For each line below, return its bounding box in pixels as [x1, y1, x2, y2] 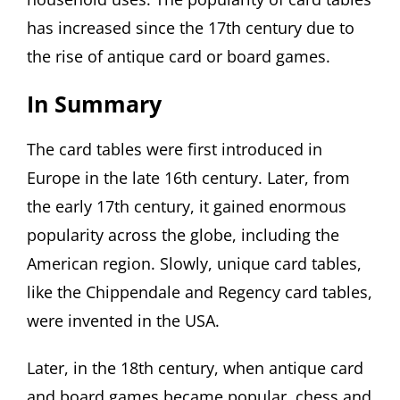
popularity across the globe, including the [27, 223, 339, 246]
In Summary [27, 87, 162, 119]
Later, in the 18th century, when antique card [27, 357, 363, 379]
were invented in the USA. [27, 309, 220, 331]
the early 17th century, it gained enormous [27, 195, 346, 217]
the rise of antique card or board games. [27, 45, 330, 67]
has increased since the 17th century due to [27, 16, 354, 38]
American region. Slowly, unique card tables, [27, 252, 362, 274]
